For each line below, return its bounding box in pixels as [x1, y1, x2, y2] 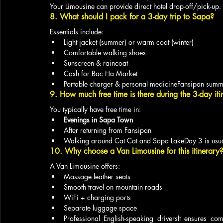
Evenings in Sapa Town [64, 115, 133, 124]
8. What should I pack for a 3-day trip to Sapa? [50, 11, 214, 22]
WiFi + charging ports [64, 193, 131, 202]
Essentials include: [50, 27, 104, 36]
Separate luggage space [64, 203, 137, 213]
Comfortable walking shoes [64, 48, 146, 57]
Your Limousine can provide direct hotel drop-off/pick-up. [50, 1, 221, 11]
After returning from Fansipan [64, 125, 151, 135]
